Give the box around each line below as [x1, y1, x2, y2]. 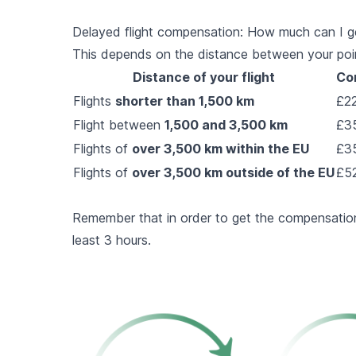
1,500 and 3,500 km [164, 116, 288, 133]
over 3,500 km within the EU [131, 140, 309, 157]
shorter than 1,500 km [114, 92, 254, 109]
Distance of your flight [132, 68, 275, 85]
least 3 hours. [72, 231, 151, 248]
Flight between [72, 116, 164, 133]
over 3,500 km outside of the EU [131, 164, 335, 180]
